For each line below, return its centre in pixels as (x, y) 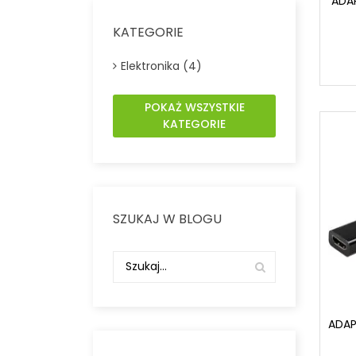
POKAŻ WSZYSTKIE (194, 107)
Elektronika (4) (161, 66)
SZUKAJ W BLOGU (167, 219)
